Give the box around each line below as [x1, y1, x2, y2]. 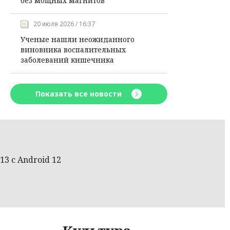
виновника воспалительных [20, 45, 126, 54]
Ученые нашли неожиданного [20, 34, 135, 44]
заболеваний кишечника [20, 55, 114, 65]
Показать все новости [35, 89, 124, 99]
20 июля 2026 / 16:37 [33, 20, 95, 28]
